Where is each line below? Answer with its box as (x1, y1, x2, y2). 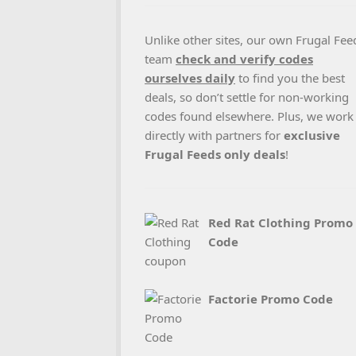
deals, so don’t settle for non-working (145, 89, 349, 105)
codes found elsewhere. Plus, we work (145, 108, 354, 124)
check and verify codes (176, 51, 313, 67)
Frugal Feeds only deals (145, 146, 285, 162)
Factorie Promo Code (208, 291, 333, 307)
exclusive (284, 127, 340, 143)
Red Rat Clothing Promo (208, 215, 353, 230)
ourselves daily (145, 70, 235, 86)
